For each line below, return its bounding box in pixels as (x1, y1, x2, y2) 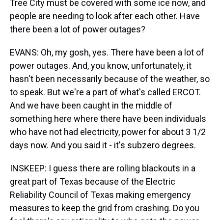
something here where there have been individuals (10, 113, 206, 124)
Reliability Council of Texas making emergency (10, 190, 191, 200)
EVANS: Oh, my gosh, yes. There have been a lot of (10, 47, 204, 57)
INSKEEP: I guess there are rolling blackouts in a (10, 163, 195, 173)
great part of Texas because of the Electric (10, 176, 175, 187)
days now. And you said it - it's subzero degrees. (10, 140, 196, 150)
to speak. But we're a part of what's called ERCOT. (10, 87, 201, 97)
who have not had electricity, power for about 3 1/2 (10, 127, 206, 137)
